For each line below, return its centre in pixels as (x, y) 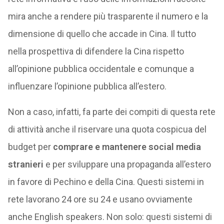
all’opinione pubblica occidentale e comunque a (101, 69)
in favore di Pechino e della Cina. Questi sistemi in (106, 182)
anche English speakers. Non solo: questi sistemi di (110, 217)
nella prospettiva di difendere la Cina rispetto (96, 51)
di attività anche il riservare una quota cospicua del (107, 129)
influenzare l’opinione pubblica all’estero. (87, 86)
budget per (30, 147)
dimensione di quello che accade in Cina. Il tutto (102, 34)
